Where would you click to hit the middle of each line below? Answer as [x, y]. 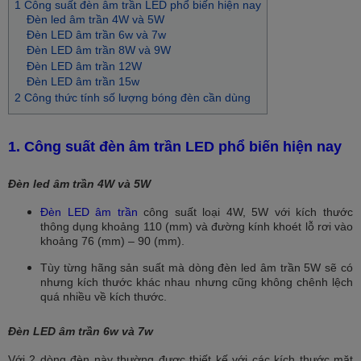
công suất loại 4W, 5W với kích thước [245, 212]
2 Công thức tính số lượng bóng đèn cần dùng [133, 97]
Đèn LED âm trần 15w [83, 82]
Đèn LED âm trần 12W [84, 66]
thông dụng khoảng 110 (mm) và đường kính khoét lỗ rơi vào [197, 227]
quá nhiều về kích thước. [104, 297]
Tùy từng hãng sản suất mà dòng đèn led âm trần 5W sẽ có [197, 268]
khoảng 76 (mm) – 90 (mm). [112, 241]
